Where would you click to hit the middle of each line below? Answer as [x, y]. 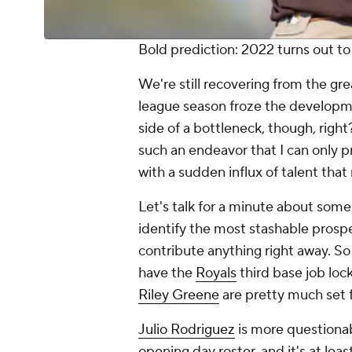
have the [167, 273]
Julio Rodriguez [187, 330]
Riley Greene [179, 295]
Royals [216, 273]
